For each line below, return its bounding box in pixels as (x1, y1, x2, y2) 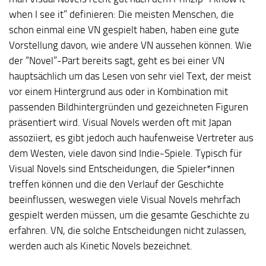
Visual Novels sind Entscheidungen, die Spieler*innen (9, 162, 235, 175)
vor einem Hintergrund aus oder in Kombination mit (9, 85, 228, 97)
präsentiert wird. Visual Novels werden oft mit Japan (9, 116, 232, 128)
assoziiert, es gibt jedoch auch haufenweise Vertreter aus (9, 131, 254, 144)
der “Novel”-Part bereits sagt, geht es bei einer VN (9, 54, 224, 66)
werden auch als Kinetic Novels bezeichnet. (9, 239, 192, 252)
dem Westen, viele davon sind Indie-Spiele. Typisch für (9, 147, 242, 159)
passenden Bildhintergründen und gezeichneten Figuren (9, 100, 248, 113)
